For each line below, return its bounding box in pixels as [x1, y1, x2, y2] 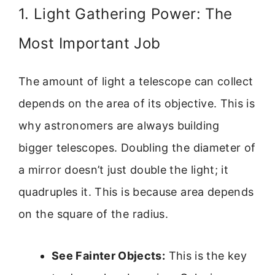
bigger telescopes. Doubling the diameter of [18, 141, 256, 154]
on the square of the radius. [18, 207, 169, 220]
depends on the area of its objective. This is [18, 96, 255, 110]
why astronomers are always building [18, 118, 220, 132]
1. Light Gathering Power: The [18, 4, 233, 23]
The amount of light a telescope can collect [18, 74, 254, 88]
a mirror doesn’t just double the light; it [18, 163, 229, 176]
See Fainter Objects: [52, 249, 166, 263]
